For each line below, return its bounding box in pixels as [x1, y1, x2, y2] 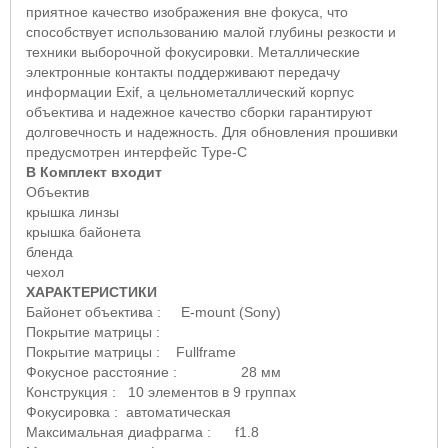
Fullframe [176, 343, 236, 360]
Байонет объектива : [26, 303, 181, 320]
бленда [26, 243, 73, 260]
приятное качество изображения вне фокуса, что [26, 3, 348, 20]
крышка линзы [26, 203, 119, 220]
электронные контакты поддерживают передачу [26, 63, 340, 80]
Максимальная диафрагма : [26, 423, 235, 440]
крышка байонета [26, 223, 141, 240]
